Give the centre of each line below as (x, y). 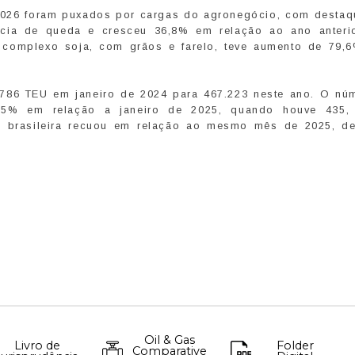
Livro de (37, 346)
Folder (295, 346)
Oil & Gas (170, 340)
